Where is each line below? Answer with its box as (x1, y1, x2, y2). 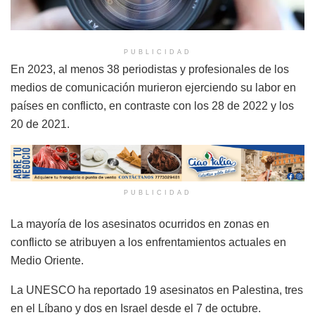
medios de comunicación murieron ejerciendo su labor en (11, 81, 296, 94)
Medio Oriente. (11, 255, 84, 267)
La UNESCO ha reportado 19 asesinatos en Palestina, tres (11, 284, 303, 297)
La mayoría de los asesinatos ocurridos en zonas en (11, 218, 269, 231)
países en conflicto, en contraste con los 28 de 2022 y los (11, 99, 294, 112)
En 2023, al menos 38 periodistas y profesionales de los (11, 63, 289, 75)
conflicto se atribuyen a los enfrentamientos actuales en (11, 236, 286, 249)
